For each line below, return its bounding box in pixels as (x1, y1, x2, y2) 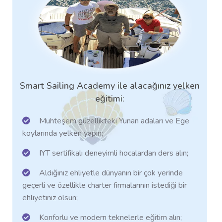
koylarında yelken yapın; (22, 128, 103, 139)
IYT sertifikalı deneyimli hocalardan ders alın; (37, 148, 188, 159)
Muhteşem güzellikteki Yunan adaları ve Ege (37, 115, 189, 126)
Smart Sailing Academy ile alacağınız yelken (20, 80, 200, 92)
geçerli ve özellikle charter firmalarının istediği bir (22, 180, 187, 191)
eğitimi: (95, 93, 124, 105)
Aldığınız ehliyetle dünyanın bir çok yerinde (37, 167, 183, 178)
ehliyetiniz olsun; (22, 192, 78, 203)
